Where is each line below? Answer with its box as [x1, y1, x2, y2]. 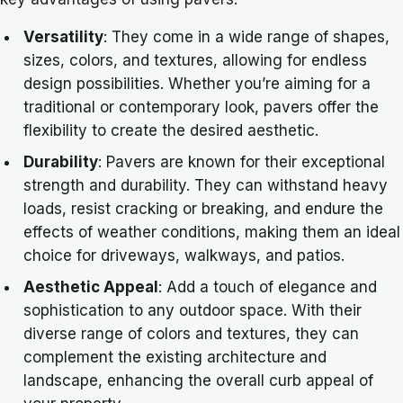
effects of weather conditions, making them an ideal [23, 222, 401, 241]
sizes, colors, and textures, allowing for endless [23, 51, 368, 70]
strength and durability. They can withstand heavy [23, 175, 389, 194]
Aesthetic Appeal [23, 277, 159, 296]
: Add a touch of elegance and [158, 277, 378, 296]
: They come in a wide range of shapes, [103, 28, 390, 47]
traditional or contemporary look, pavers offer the [23, 98, 380, 117]
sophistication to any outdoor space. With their [23, 300, 363, 319]
